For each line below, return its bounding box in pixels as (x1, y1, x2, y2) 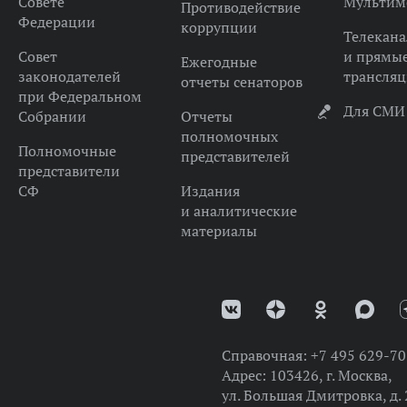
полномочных (180, 127, 278, 145)
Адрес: (221, 366, 270, 384)
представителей (180, 147, 290, 165)
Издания (180, 182, 240, 200)
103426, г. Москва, (269, 366, 392, 384)
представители (17, 162, 120, 180)
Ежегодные (180, 53, 257, 71)
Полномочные (17, 142, 116, 160)
